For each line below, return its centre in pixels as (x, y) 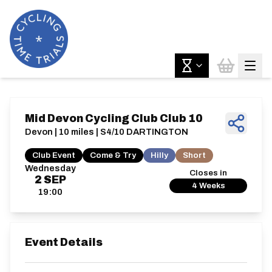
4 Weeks (208, 185)
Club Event (54, 155)
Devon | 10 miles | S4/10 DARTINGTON (107, 132)
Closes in (208, 173)
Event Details (64, 243)
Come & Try (113, 155)
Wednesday (50, 168)
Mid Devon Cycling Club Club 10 (114, 119)
